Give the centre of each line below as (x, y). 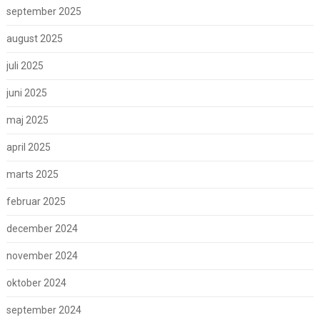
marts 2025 (32, 175)
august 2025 (34, 39)
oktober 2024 (36, 283)
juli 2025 (25, 66)
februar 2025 (36, 202)
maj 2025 (27, 120)
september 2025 (44, 12)
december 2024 (42, 229)
